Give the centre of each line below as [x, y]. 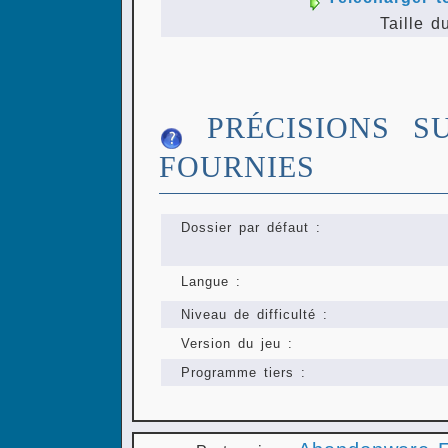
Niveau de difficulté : [254, 315]
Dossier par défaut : [251, 228]
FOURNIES [237, 167]
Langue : [211, 282]
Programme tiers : [243, 373]
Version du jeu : [237, 344]
